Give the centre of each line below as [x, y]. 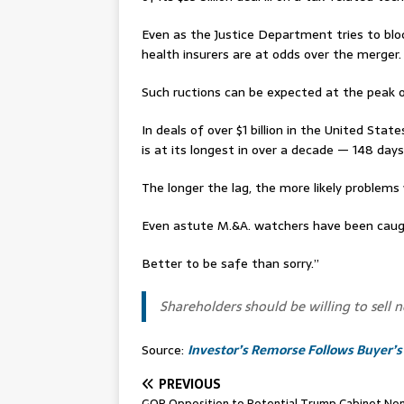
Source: [165, 350]
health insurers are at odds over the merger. [271, 54]
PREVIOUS [190, 384]
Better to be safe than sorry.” [230, 263]
